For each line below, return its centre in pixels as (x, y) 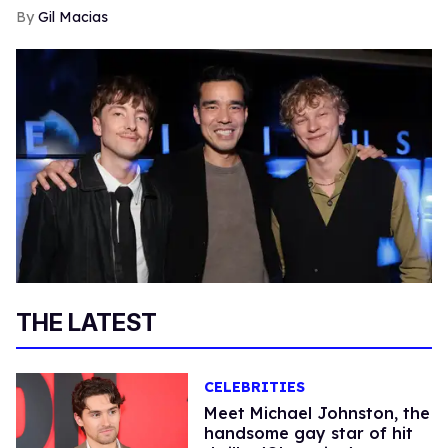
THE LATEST (86, 322)
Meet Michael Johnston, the (316, 412)
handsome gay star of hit (308, 432)
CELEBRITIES (254, 386)
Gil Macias (73, 17)
